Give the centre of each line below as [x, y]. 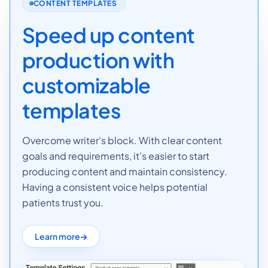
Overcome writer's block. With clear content [122, 140]
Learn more [57, 236]
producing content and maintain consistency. [125, 171]
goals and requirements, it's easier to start [116, 156]
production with [98, 60]
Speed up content [109, 35]
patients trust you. [63, 202]
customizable [86, 85]
